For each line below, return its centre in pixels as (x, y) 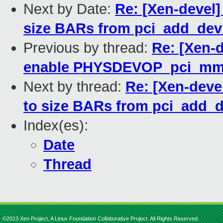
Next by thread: (74, 87)
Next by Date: (69, 9)
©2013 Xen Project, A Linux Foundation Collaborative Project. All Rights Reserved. (101, 219)
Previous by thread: (88, 48)
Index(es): (56, 126)
